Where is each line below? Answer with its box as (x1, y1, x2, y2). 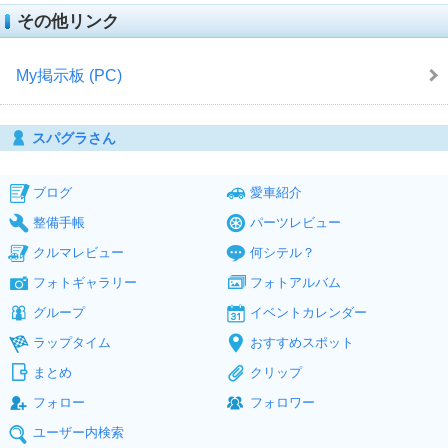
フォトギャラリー (33, 274, 137, 290)
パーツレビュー (250, 214, 341, 230)
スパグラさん (32, 129, 116, 146)
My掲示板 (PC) (16, 66, 122, 84)
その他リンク (17, 11, 119, 31)
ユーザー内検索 (33, 424, 124, 440)
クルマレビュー (33, 244, 124, 260)
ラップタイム (33, 334, 111, 350)
